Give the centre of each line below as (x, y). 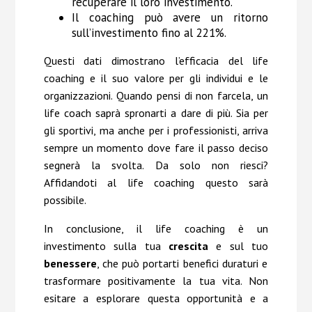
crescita (185, 246)
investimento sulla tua (102, 246)
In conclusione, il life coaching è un (156, 229)
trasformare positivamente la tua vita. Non (156, 281)
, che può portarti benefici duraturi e (182, 264)
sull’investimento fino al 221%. (149, 33)
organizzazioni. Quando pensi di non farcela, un (156, 96)
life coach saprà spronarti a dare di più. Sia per (156, 113)
